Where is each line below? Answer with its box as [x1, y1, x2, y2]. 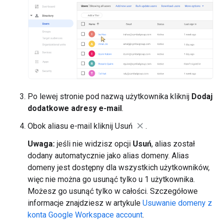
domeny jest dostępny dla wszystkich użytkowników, [28, 162, 210, 172]
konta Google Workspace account [28, 210, 143, 220]
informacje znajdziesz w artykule [28, 198, 143, 208]
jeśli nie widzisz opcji [55, 139, 133, 148]
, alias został [151, 139, 195, 148]
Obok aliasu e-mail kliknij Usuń [28, 121, 135, 131]
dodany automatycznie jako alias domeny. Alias [28, 150, 189, 160]
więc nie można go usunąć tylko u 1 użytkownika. [28, 174, 195, 184]
